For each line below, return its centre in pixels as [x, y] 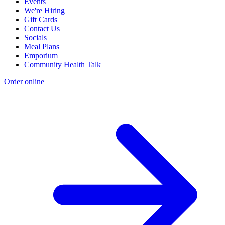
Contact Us [42, 29]
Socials [35, 38]
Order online [24, 82]
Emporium [41, 56]
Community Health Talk [63, 65]
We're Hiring [44, 11]
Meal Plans [42, 47]
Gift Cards [41, 20]
